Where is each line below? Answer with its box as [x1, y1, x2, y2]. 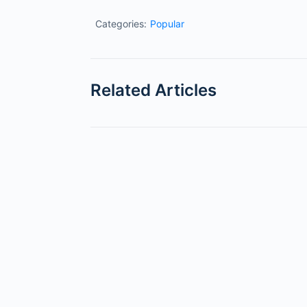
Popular [150, 18, 184, 29]
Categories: [95, 18, 147, 29]
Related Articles [90, 80, 217, 100]
